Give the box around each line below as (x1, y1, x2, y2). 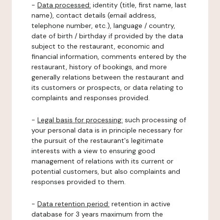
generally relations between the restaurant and (31, 73, 184, 82)
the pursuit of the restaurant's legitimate (31, 136, 164, 145)
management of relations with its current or (31, 157, 173, 165)
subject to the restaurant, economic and (31, 42, 164, 51)
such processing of (123, 115, 186, 124)
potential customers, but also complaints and (31, 167, 180, 176)
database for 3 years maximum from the (31, 210, 163, 219)
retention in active (110, 199, 170, 208)
